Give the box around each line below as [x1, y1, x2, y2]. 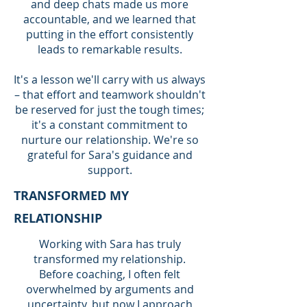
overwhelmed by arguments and [25, 282, 194, 297]
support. [87, 162, 132, 177]
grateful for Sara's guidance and [27, 147, 193, 162]
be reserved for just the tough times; [15, 102, 204, 117]
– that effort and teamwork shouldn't [14, 87, 206, 102]
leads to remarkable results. [37, 42, 182, 57]
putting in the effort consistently [26, 27, 193, 42]
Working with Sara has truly [38, 236, 181, 251]
